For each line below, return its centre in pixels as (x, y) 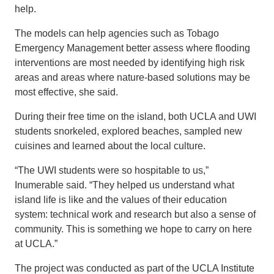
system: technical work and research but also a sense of (135, 214)
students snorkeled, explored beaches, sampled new (128, 131)
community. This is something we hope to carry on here (133, 229)
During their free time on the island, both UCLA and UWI (135, 116)
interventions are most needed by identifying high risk (130, 62)
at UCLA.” (36, 243)
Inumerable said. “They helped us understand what (124, 185)
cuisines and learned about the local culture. (110, 146)
